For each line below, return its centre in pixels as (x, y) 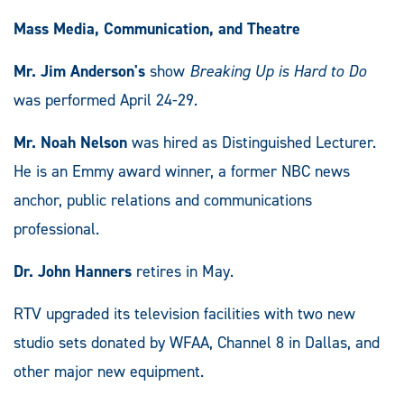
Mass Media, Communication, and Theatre (157, 28)
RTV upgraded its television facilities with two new (184, 313)
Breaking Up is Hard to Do (278, 71)
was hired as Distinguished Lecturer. (252, 142)
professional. (56, 229)
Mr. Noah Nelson (70, 142)
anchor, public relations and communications (163, 200)
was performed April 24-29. (106, 100)
